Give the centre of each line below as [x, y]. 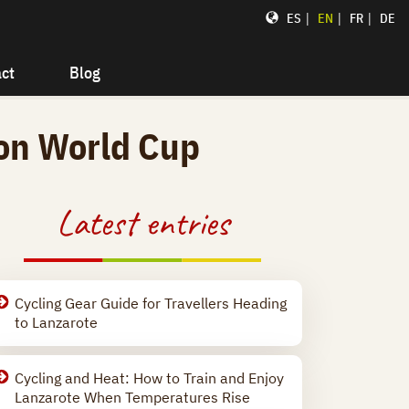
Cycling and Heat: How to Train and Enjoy [149, 378]
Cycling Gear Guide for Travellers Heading [151, 303]
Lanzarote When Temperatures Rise [132, 397]
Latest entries [142, 223]
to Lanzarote [56, 322]
